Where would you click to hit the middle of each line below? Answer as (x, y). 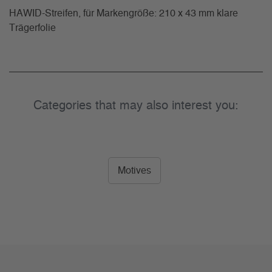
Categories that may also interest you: (136, 106)
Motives (134, 171)
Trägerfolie (32, 28)
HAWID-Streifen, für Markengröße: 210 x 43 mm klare (124, 14)
